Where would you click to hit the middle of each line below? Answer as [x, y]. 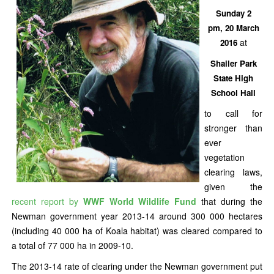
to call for [233, 113]
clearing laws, [233, 172]
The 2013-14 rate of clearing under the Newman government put [137, 266]
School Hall [233, 93]
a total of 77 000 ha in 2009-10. [72, 245]
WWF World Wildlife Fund [140, 201]
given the [233, 187]
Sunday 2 [233, 13]
